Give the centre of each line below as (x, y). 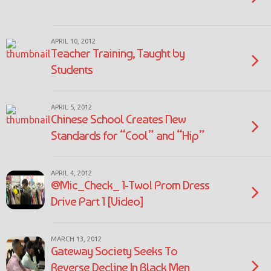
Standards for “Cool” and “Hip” (128, 135)
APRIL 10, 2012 (73, 41)
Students (72, 69)
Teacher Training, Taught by (118, 53)
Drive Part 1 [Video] (97, 201)
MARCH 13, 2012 (76, 239)
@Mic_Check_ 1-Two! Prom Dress (130, 185)
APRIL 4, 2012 (71, 173)
